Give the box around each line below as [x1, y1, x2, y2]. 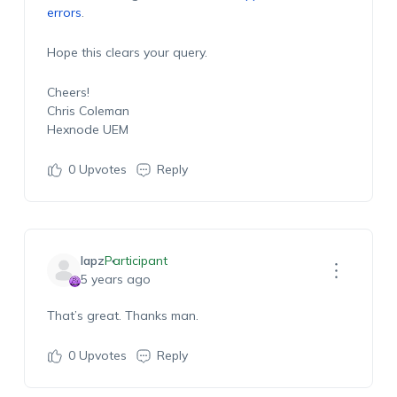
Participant [104, 253, 167, 269]
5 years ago [80, 271, 151, 287]
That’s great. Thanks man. [46, 307, 198, 323]
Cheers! [46, 84, 90, 100]
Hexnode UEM [46, 121, 128, 137]
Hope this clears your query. [46, 44, 207, 60]
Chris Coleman [46, 103, 129, 119]
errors [46, 4, 82, 20]
